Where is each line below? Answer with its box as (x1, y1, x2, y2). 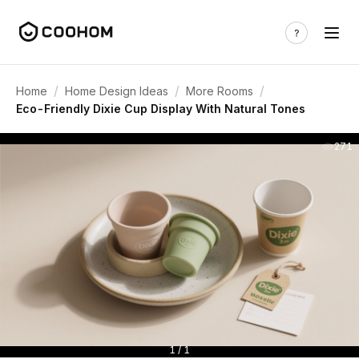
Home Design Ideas (65, 83, 168, 98)
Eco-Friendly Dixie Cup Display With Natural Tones (16, 102, 305, 115)
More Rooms (186, 83, 253, 98)
